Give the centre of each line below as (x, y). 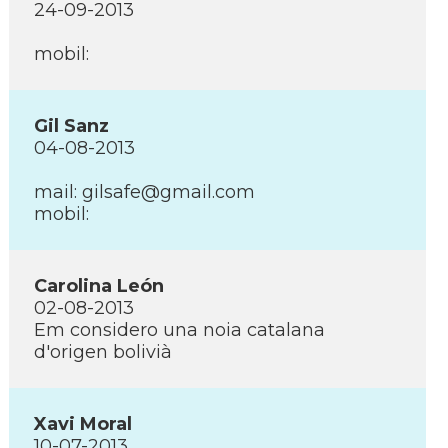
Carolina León (99, 286)
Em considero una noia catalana (179, 330)
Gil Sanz (71, 126)
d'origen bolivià (103, 352)
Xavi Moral (83, 424)
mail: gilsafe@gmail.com (144, 192)
